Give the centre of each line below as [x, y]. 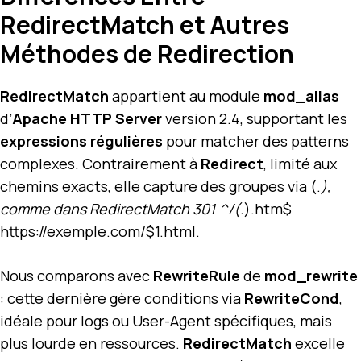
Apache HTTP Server [87, 118]
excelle [318, 343]
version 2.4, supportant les [255, 118]
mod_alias [301, 95]
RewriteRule [197, 275]
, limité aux [300, 163]
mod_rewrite [311, 275]
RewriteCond [292, 298]
